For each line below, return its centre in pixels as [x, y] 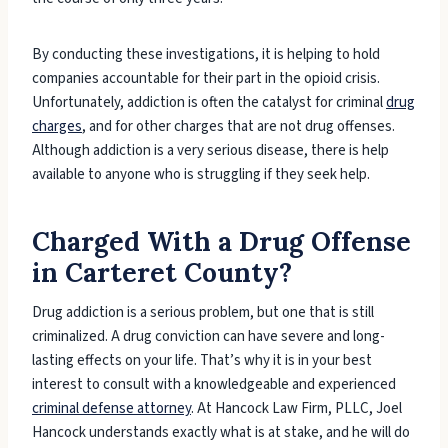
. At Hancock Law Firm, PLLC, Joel [296, 409]
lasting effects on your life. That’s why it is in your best [202, 361]
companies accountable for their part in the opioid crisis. [206, 79]
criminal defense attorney [111, 409]
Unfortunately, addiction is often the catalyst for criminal [209, 103]
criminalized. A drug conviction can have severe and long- [208, 337]
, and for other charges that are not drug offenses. [238, 127]
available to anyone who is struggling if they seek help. [202, 175]
